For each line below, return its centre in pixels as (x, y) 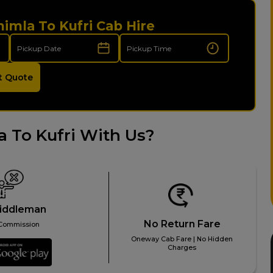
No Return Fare (182, 224)
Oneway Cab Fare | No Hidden (182, 239)
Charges (182, 248)
